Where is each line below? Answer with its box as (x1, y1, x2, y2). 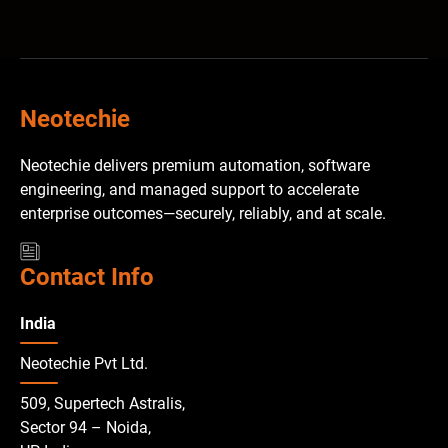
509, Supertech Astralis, (20, 393, 185, 413)
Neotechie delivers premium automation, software (20, 155, 370, 175)
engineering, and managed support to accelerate (20, 179, 359, 199)
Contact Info (20, 262, 154, 291)
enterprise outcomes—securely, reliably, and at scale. (20, 203, 386, 223)
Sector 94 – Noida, (20, 417, 151, 437)
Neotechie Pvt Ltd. (20, 353, 148, 373)
